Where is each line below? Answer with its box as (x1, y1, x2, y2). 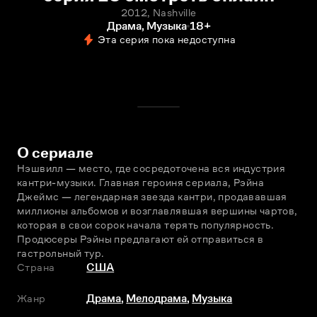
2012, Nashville (120, 6, 197, 18)
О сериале (17, 144, 93, 161)
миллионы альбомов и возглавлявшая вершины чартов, (17, 204, 298, 217)
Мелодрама (126, 292, 188, 304)
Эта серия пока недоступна (98, 33, 236, 45)
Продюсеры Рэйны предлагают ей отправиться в (17, 233, 264, 245)
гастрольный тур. (17, 247, 105, 259)
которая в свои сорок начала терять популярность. (17, 219, 275, 231)
